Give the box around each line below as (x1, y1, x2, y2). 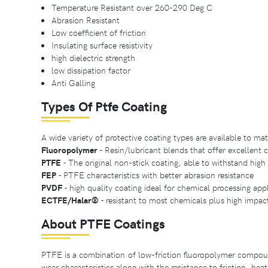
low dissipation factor (51, 63, 130, 76)
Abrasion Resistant (51, 13, 120, 26)
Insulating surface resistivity (51, 38, 153, 51)
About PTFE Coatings (41, 214, 165, 232)
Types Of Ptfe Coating (41, 96, 167, 115)
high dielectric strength (51, 51, 135, 63)
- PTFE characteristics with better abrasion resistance (56, 168, 254, 181)
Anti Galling (51, 76, 95, 89)
